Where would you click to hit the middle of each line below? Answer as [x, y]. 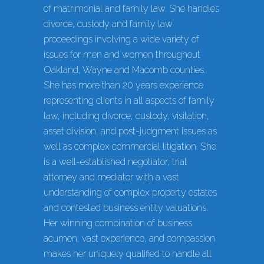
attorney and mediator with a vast [111, 177]
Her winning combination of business [118, 223]
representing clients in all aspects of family [129, 101]
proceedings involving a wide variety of [121, 39]
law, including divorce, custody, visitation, [126, 116]
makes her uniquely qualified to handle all [128, 254]
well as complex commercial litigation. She [130, 147]
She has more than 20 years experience [123, 85]
